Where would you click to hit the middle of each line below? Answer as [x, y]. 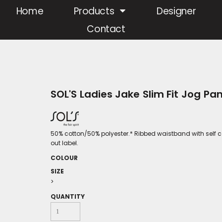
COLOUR [64, 158]
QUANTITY [68, 197]
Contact [106, 29]
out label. [64, 143]
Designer [176, 11]
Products [96, 11]
